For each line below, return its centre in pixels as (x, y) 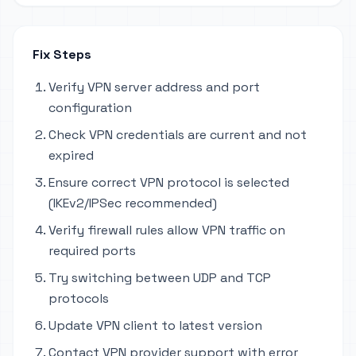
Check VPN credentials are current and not (178, 135)
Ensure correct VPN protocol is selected (169, 182)
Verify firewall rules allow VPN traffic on (167, 230)
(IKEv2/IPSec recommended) (133, 203)
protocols (79, 298)
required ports (92, 251)
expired (71, 155)
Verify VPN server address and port (154, 87)
